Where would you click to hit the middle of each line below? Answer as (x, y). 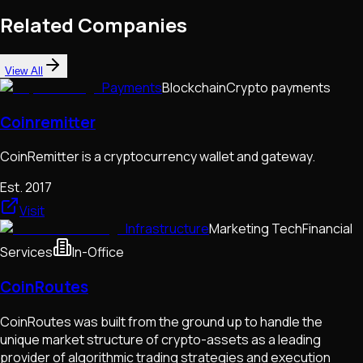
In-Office (98, 252)
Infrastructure (167, 229)
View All (24, 71)
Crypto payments (278, 88)
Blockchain (194, 88)
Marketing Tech (256, 229)
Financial (327, 229)
